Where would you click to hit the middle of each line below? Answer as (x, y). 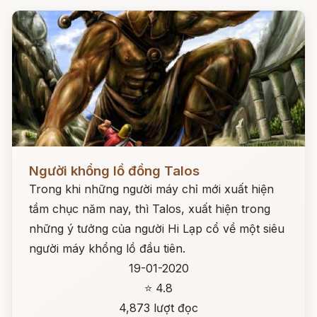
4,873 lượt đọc (158, 308)
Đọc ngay (38, 160)
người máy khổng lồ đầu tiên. (107, 248)
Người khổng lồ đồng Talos (114, 171)
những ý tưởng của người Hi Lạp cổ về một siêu (157, 229)
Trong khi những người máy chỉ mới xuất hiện (151, 189)
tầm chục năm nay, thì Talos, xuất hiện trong (150, 209)
